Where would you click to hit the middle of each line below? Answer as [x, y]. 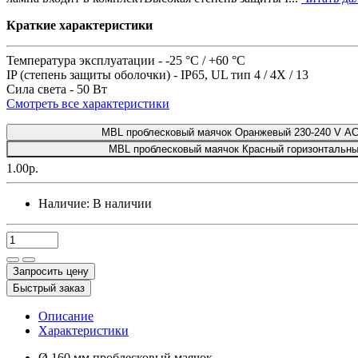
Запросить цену [51, 271]
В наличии [122, 203]
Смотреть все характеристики [88, 103]
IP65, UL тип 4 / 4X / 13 [245, 74]
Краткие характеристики [80, 25]
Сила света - [42, 89]
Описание [66, 316]
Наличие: [64, 203]
